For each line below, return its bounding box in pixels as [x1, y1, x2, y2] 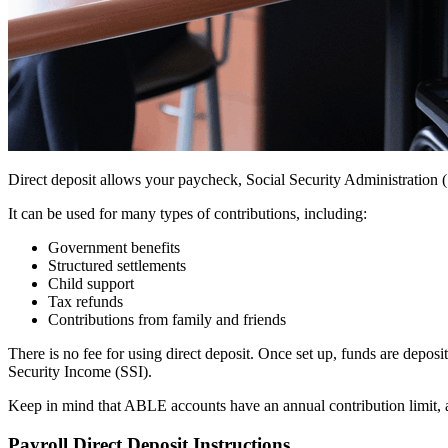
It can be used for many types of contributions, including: [8, 205, 367, 223]
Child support [48, 275, 134, 293]
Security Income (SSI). [8, 363, 152, 381]
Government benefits [48, 239, 180, 257]
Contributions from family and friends [48, 311, 286, 329]
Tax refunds [48, 293, 123, 311]
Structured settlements [48, 257, 186, 275]
